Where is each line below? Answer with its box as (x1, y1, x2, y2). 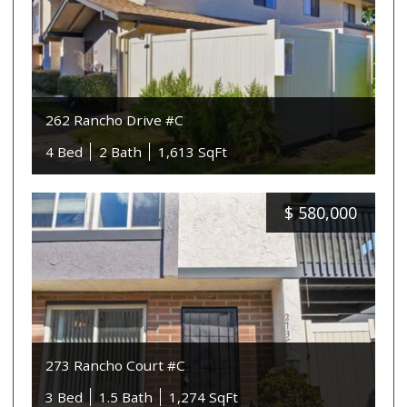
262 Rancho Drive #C (45, 111, 184, 129)
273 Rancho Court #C (45, 356, 186, 374)
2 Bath (99, 143, 143, 162)
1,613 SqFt (158, 143, 228, 162)
